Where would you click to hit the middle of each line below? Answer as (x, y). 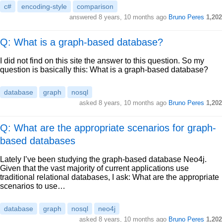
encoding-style (44, 6)
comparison (95, 6)
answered (84, 17)
